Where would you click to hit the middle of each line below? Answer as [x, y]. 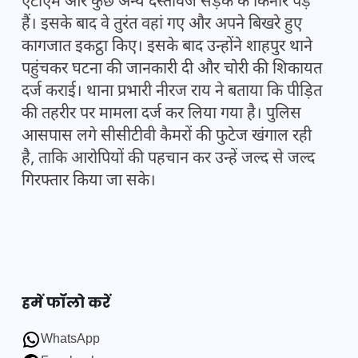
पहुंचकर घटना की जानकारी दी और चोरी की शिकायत [172, 70]
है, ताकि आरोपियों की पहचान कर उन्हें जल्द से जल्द [168, 159]
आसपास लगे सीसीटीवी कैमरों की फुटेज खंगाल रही [167, 137]
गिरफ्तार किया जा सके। [89, 182]
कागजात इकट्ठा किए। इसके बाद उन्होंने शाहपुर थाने [167, 48]
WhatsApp [70, 340]
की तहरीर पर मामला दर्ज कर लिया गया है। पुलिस [161, 115]
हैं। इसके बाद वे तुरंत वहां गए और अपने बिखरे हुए [162, 25]
